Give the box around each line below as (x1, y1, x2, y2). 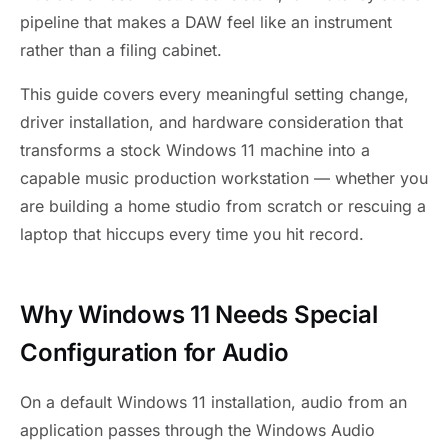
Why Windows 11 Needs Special (20, 300, 378, 329)
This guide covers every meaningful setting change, (20, 84, 409, 104)
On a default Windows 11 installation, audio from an (20, 392, 407, 412)
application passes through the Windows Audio (20, 420, 375, 440)
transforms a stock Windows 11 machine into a (20, 140, 370, 160)
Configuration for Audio (20, 338, 289, 367)
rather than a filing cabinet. (20, 40, 222, 60)
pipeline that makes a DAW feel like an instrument (20, 12, 392, 32)
